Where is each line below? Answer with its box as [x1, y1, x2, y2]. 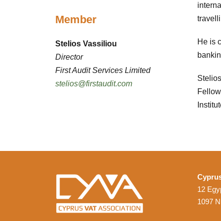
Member [55, 13, 97, 26]
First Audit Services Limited [55, 66, 150, 74]
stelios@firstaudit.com [55, 79, 132, 88]
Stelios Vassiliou [55, 39, 119, 48]
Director [55, 52, 83, 61]
